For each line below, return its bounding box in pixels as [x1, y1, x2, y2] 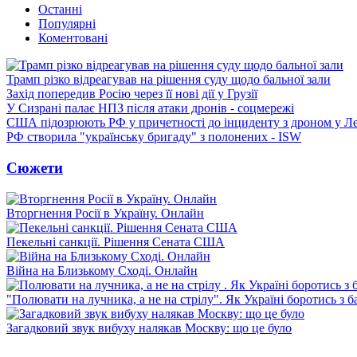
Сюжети [6, 159, 63, 176]
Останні [38, 2, 82, 17]
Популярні [38, 17, 96, 31]
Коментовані [38, 31, 108, 45]
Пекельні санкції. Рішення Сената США [6, 234, 225, 249]
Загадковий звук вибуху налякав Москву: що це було [6, 320, 292, 335]
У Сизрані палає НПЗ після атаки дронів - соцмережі [6, 101, 294, 116]
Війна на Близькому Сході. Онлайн [6, 263, 198, 277]
